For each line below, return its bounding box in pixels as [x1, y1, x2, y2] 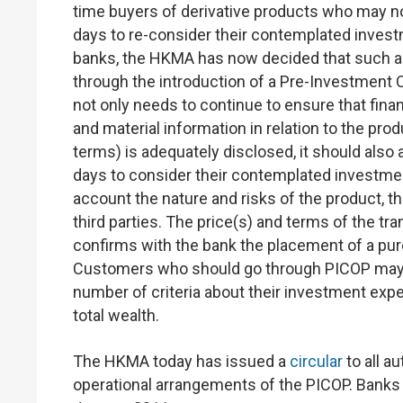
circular [290, 351, 343, 371]
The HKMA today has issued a [73, 351, 290, 371]
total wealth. [73, 305, 159, 325]
